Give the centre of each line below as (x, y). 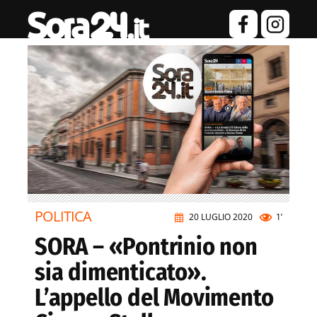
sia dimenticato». (121, 272)
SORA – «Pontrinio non (146, 247)
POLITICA (63, 217)
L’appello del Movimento (154, 298)
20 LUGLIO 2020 (221, 217)
